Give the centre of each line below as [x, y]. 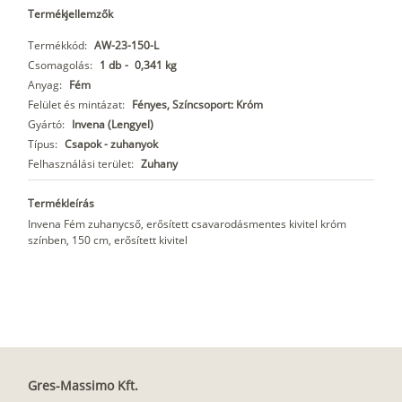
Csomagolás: [60, 66]
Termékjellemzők [70, 14]
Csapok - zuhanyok [111, 144]
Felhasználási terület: [81, 164]
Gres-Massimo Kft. [83, 386]
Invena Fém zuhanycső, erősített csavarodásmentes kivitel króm [187, 224]
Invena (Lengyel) [113, 125]
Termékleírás [61, 204]
